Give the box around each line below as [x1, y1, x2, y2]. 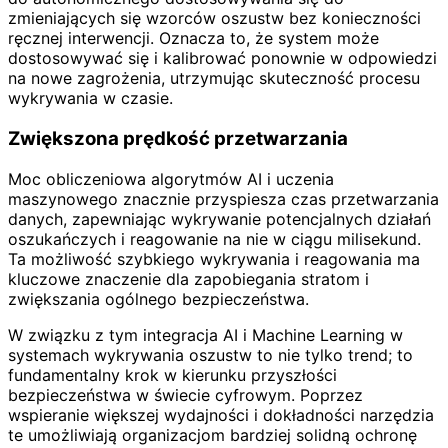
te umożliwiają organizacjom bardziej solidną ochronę [8, 424, 417, 445]
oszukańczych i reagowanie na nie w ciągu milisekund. [8, 228, 421, 249]
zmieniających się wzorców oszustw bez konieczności [8, 8, 421, 29]
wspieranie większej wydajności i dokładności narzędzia [8, 404, 434, 425]
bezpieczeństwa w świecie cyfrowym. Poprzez [8, 384, 363, 405]
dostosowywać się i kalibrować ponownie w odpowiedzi [8, 48, 437, 69]
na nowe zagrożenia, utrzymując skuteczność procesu [8, 68, 420, 89]
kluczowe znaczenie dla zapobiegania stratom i [8, 268, 369, 289]
